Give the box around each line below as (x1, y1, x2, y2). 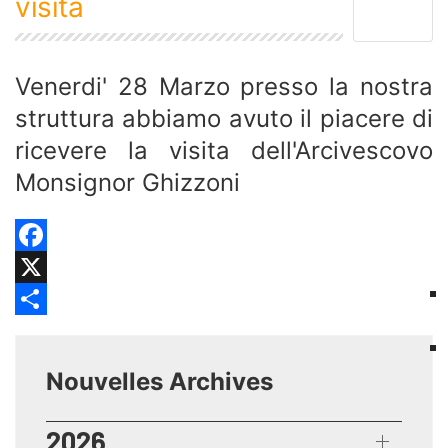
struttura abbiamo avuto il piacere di (15, 103, 433, 133)
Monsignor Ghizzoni (15, 167, 240, 197)
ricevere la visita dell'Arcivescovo (15, 135, 433, 165)
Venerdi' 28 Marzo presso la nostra (15, 71, 433, 101)
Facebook (15, 255, 88, 278)
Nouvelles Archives (46, 366, 273, 396)
